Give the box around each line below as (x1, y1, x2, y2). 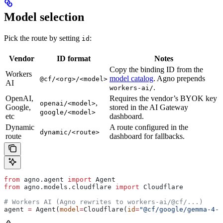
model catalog (110, 74, 153, 83)
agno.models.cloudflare (20, 183, 115, 191)
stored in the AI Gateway (110, 103, 188, 112)
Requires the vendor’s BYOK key (110, 94, 217, 103)
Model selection (4, 10, 84, 24)
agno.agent (20, 176, 68, 184)
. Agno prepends (153, 74, 205, 83)
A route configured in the (110, 123, 188, 132)
